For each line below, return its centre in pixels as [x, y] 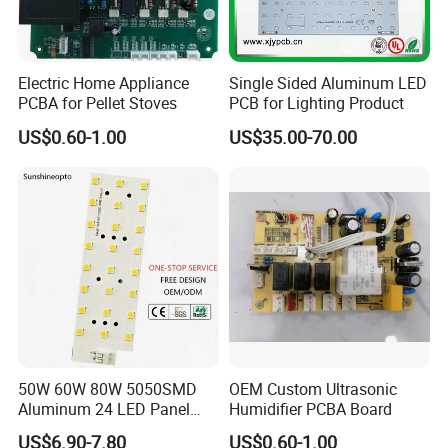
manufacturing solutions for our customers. [211, 34]
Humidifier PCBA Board [310, 408]
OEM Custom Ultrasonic [312, 388]
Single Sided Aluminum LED [327, 83]
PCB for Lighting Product [316, 103]
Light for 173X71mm [92, 428]
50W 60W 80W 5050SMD [108, 388]
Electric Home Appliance [104, 83]
